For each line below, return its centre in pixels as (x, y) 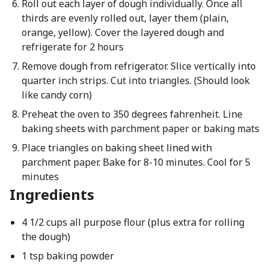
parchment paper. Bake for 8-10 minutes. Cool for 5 (136, 162)
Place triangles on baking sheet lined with (116, 148)
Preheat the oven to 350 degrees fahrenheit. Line (132, 114)
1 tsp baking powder (68, 256)
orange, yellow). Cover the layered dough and (122, 32)
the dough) (46, 237)
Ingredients (52, 194)
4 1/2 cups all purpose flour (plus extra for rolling (133, 222)
